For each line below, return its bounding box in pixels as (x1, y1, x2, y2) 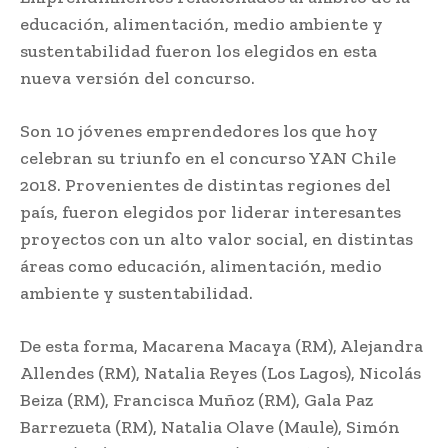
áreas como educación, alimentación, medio (20, 254, 382, 277)
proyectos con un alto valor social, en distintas (20, 227, 413, 250)
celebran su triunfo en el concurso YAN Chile (20, 146, 396, 169)
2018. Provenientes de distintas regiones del (20, 173, 391, 196)
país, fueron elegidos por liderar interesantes (20, 200, 401, 223)
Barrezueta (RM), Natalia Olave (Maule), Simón (20, 415, 400, 438)
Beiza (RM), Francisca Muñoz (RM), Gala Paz (20, 388, 373, 411)
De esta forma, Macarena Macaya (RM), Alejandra (20, 334, 423, 357)
